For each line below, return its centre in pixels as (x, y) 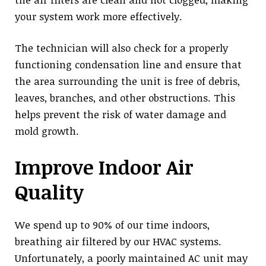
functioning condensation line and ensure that (128, 65)
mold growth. (47, 131)
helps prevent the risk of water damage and (121, 115)
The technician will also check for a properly (121, 48)
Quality (49, 192)
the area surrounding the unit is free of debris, (127, 81)
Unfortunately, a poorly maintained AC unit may (131, 258)
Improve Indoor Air (104, 167)
